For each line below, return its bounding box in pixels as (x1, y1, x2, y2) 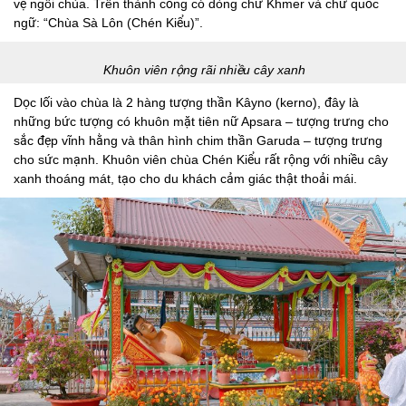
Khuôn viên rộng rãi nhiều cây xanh (103, 63, 306, 78)
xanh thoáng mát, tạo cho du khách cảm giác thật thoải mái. (14, 171, 357, 187)
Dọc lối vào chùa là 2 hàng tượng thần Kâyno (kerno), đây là (14, 95, 359, 111)
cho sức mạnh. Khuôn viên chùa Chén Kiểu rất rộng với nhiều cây (14, 152, 388, 168)
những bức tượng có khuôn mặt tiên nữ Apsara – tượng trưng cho (14, 114, 389, 130)
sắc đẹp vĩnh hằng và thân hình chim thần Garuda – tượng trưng (14, 133, 382, 149)
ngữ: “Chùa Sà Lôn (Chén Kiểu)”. (14, 15, 203, 31)
